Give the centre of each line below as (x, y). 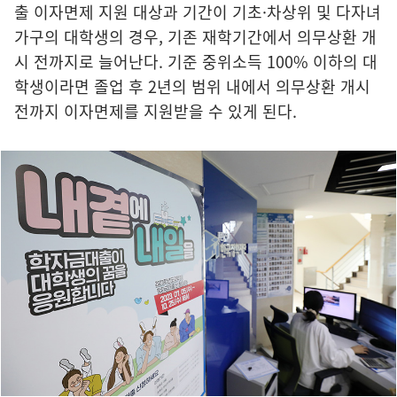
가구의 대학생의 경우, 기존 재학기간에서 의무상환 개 (195, 37)
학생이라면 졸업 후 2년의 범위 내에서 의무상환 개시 (192, 87)
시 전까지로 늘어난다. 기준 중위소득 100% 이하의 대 (196, 62)
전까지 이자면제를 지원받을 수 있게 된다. (156, 112)
